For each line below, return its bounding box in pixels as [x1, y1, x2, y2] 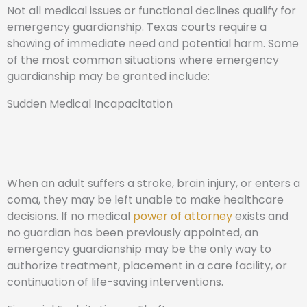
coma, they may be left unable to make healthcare [7, 192, 284, 208]
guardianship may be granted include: [7, 69, 210, 84]
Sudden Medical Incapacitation [7, 96, 173, 112]
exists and [232, 208, 288, 224]
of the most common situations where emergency [7, 52, 279, 68]
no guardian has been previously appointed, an [7, 225, 258, 241]
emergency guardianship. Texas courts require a [7, 19, 267, 35]
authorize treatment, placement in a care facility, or [7, 258, 287, 273]
